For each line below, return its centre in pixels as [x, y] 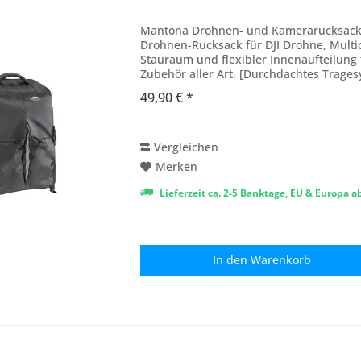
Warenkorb [281, 260]
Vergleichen [187, 147]
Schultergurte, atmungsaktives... [228, 89]
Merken [177, 167]
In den [230, 260]
